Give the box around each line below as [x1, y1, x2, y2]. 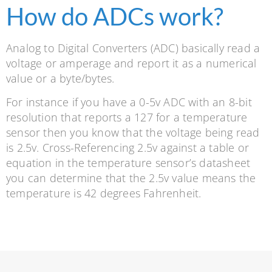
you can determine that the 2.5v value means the [6, 171, 256, 186]
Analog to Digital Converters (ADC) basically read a [6, 40, 260, 55]
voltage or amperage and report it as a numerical [6, 55, 257, 70]
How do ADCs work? [6, 1, 223, 31]
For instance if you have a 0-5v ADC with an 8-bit [6, 95, 252, 110]
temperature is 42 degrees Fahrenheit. [6, 186, 202, 201]
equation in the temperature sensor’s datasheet [6, 155, 251, 171]
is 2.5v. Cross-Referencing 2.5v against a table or [6, 140, 250, 155]
